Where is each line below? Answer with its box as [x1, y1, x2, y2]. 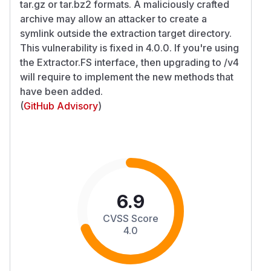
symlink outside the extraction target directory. [20, 27, 232, 39]
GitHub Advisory [24, 99, 98, 112]
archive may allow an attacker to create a [20, 12, 207, 25]
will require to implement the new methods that [20, 70, 233, 83]
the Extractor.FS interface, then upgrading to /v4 [20, 56, 239, 68]
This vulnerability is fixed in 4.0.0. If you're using [20, 41, 239, 54]
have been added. [20, 85, 103, 97]
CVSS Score [103, 212, 158, 224]
